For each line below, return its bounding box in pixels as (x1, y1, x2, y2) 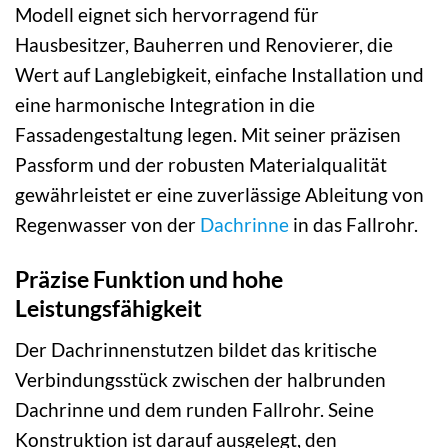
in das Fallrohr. (289, 213, 418, 237)
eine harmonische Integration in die (15, 93, 315, 117)
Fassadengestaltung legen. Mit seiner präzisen (15, 123, 401, 147)
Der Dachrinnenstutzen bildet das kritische (15, 337, 377, 361)
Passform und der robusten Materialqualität (15, 153, 387, 177)
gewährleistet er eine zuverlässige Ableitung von (15, 183, 424, 207)
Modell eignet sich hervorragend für (15, 3, 319, 27)
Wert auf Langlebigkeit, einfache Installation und (15, 63, 424, 87)
